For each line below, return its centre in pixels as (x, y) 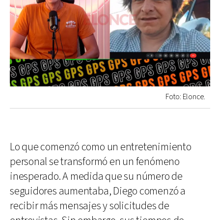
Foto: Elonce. (185, 97)
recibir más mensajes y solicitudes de (90, 206)
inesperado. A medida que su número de (96, 176)
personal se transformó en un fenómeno (95, 162)
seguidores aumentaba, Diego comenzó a (98, 191)
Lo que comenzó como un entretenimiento (101, 147)
